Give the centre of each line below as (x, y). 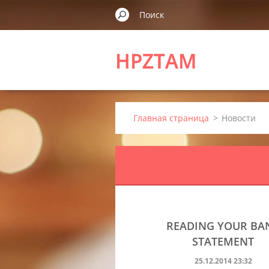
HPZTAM (156, 61)
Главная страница (171, 118)
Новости (239, 118)
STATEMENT (223, 241)
